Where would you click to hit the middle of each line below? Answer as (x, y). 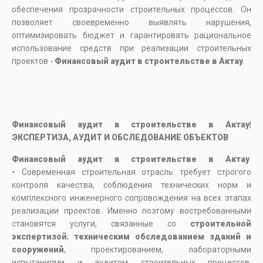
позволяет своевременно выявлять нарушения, (131, 23)
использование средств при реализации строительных (131, 48)
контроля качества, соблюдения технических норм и (131, 185)
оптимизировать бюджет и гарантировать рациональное (131, 36)
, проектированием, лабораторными (158, 250)
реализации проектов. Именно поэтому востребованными (131, 211)
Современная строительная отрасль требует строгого (136, 172)
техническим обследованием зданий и (163, 237)
